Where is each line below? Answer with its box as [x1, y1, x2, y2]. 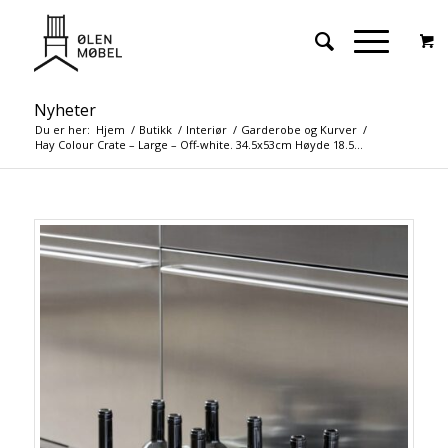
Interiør [185, 122, 227, 137]
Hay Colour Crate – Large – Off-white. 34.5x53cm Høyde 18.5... [34, 137, 363, 152]
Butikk [138, 122, 172, 137]
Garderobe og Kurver [240, 122, 357, 137]
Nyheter [33, 99, 96, 121]
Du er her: [34, 122, 90, 137]
